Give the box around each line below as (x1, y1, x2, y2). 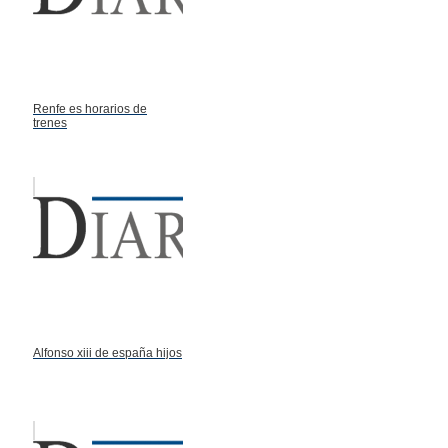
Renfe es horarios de (33, 101, 147, 116)
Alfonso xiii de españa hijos (33, 345, 182, 360)
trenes (33, 115, 67, 130)
